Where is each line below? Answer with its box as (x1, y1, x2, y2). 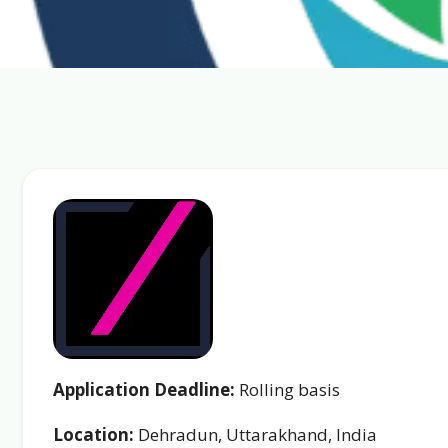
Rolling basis (235, 378, 340, 401)
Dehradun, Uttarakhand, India (134, 423, 377, 446)
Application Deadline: (53, 378, 235, 401)
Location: (53, 423, 134, 446)
